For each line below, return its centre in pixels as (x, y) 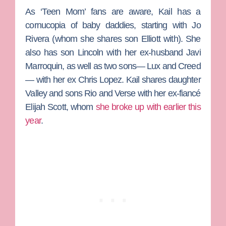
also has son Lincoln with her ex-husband (106, 52)
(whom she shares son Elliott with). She (125, 39)
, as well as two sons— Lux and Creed (131, 66)
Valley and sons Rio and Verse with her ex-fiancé (113, 93)
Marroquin (44, 66)
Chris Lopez (100, 79)
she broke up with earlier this (148, 107)
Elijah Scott (46, 107)
